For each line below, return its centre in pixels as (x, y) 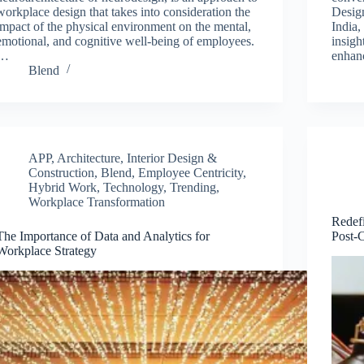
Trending (193, 187)
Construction (62, 172)
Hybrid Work (63, 187)
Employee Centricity (191, 172)
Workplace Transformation (97, 201)
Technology (134, 187)
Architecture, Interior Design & (137, 158)
